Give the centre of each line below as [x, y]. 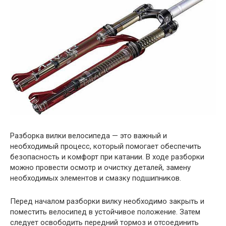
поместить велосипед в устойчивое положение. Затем [105, 212]
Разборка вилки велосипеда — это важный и [89, 135]
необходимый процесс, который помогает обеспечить [106, 146]
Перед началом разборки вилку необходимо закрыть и [107, 201]
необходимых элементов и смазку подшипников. [96, 178]
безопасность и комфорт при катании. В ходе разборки [107, 157]
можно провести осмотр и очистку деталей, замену [100, 167]
